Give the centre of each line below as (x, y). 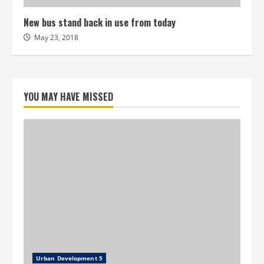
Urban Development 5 (69, 258)
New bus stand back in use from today (100, 22)
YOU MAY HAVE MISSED (68, 96)
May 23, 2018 (56, 37)
